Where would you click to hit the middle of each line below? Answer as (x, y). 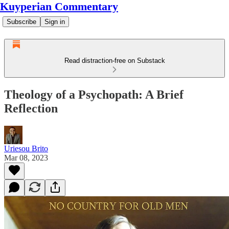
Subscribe (21, 22)
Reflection (31, 108)
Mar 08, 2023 (26, 157)
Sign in (55, 22)
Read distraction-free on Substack (114, 61)
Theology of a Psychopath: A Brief (94, 94)
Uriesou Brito (26, 148)
